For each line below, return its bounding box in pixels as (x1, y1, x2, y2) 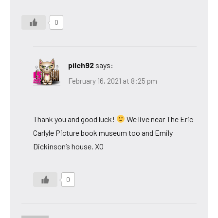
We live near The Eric (125, 114, 194, 124)
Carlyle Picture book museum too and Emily (33, 127, 173, 137)
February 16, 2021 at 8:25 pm (68, 76, 157, 85)
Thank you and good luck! (33, 114, 116, 124)
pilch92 (68, 60, 94, 70)
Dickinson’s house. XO (33, 141, 104, 151)
